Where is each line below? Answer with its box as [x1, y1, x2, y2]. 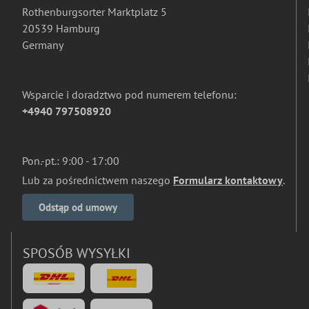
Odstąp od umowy [39, 201, 117, 214]
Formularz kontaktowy [173, 173, 283, 187]
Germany [22, 38, 63, 52]
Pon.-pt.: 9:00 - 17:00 [22, 154, 119, 168]
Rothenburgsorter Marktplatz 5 [22, 5, 167, 19]
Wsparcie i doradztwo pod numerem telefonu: [22, 88, 237, 101]
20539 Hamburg [22, 21, 100, 35]
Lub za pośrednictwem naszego [22, 173, 173, 187]
